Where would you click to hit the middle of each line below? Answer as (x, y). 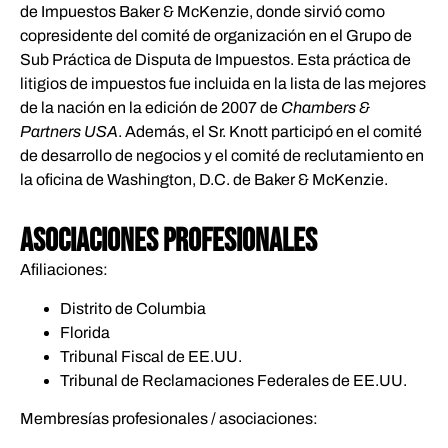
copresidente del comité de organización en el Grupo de (216, 35)
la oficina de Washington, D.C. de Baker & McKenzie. (204, 179)
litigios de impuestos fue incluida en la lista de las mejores (223, 83)
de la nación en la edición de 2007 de (150, 107)
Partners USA (69, 131)
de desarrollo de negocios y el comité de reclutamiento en (222, 155)
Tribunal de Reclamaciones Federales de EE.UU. (233, 380)
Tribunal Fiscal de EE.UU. (151, 356)
